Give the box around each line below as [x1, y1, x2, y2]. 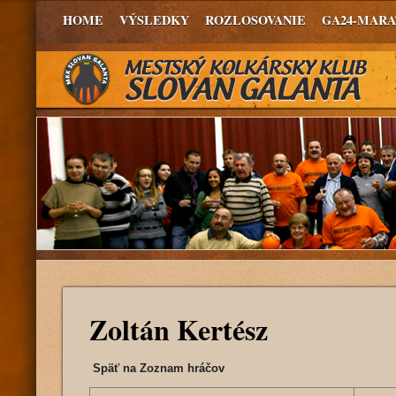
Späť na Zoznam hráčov [93, 362, 225, 375]
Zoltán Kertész [89, 308, 268, 350]
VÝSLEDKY [119, 11, 189, 29]
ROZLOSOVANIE [205, 11, 306, 29]
